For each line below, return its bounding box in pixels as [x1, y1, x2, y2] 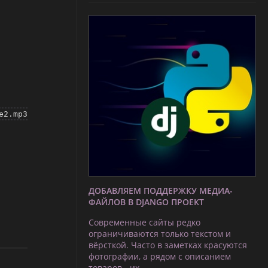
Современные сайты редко [89, 216, 200, 228]
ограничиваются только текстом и [89, 227, 231, 239]
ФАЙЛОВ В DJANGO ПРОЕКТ [89, 196, 204, 208]
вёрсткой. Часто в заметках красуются [89, 239, 247, 251]
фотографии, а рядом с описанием [89, 250, 231, 262]
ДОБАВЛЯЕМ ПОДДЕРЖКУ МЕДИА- [89, 185, 233, 197]
